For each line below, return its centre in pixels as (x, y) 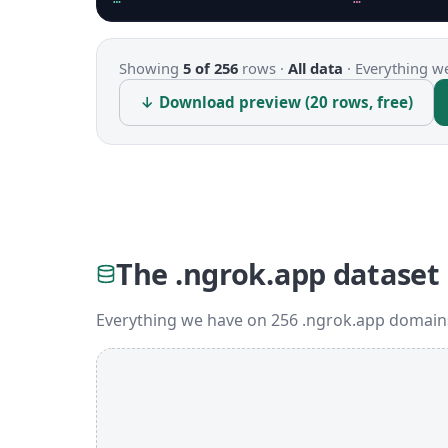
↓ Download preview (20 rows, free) (276, 102)
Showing (151, 68)
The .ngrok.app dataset (278, 273)
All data (315, 68)
